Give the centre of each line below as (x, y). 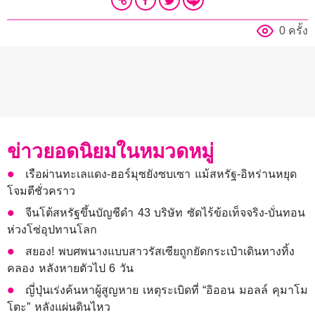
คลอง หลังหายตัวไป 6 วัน (70, 269)
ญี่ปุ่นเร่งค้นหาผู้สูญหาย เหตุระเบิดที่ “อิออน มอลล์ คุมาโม (167, 290)
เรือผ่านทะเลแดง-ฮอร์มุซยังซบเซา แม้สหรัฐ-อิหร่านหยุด (161, 174)
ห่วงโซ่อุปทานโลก (52, 230)
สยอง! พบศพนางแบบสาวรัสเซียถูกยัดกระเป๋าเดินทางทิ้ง (160, 252)
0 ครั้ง (294, 31)
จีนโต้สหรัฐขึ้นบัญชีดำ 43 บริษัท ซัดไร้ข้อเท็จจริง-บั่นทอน (166, 213)
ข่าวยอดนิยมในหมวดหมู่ (110, 152)
